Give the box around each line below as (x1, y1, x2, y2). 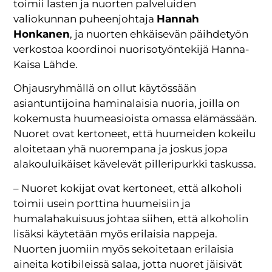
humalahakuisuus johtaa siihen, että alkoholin (13, 212, 249, 225)
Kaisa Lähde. (13, 58, 78, 71)
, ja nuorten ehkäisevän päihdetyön (70, 28, 249, 41)
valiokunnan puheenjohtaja (13, 13, 157, 25)
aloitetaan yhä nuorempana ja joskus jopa (13, 143, 228, 155)
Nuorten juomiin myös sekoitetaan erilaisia (13, 242, 234, 255)
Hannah (157, 13, 200, 25)
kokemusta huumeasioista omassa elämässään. (13, 112, 257, 125)
